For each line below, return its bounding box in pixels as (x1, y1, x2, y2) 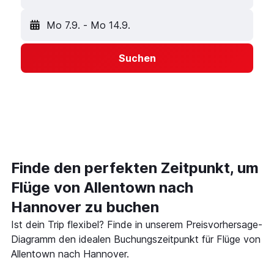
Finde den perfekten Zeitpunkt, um (11, 159, 259, 177)
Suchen (118, 52, 156, 64)
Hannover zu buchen (11, 198, 159, 216)
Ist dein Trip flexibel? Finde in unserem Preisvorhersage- (11, 218, 262, 231)
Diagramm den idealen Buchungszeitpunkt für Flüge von (11, 233, 261, 245)
